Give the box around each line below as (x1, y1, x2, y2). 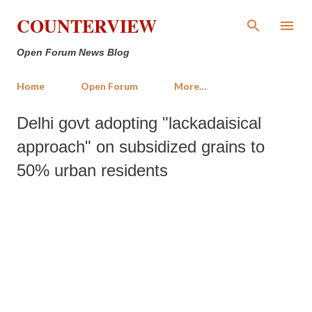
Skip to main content (115, 10, 197, 24)
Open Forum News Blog (17, 47, 130, 58)
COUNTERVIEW (17, 13, 157, 39)
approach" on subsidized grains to (17, 137, 265, 156)
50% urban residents (17, 161, 168, 180)
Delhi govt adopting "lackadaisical (17, 114, 261, 132)
